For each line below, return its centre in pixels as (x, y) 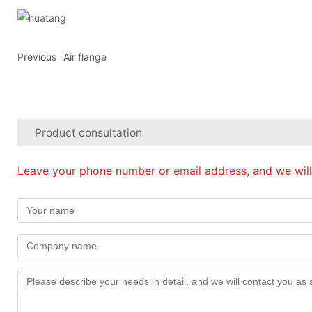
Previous (37, 56)
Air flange (85, 56)
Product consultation (88, 132)
